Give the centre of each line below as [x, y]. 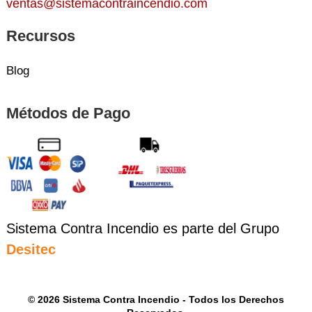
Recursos [40, 36]
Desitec [31, 249]
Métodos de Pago [68, 113]
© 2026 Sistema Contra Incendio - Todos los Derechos [156, 299]
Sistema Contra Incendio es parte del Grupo [142, 228]
